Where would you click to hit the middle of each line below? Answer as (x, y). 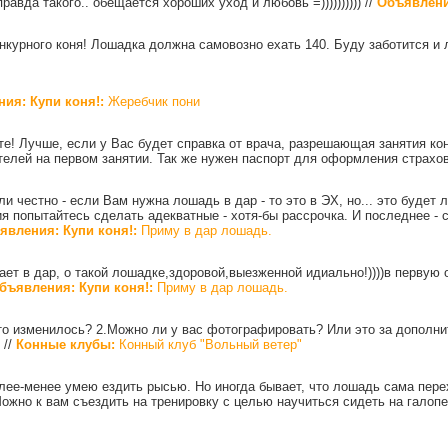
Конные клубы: (65, 344)
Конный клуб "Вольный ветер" (208, 344)
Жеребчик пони (152, 101)
